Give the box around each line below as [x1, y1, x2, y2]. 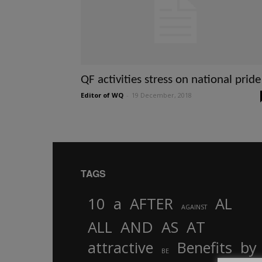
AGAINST [181, 202, 207, 211]
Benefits [177, 237, 232, 257]
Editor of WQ [81, 91, 123, 99]
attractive [88, 237, 153, 257]
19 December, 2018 [132, 91, 192, 99]
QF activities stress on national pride [81, 74, 261, 86]
